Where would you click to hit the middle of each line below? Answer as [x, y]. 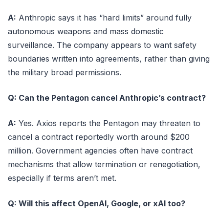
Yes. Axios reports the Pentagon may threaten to [108, 123]
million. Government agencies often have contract [100, 150]
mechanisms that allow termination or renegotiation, [104, 164]
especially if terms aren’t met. [62, 178]
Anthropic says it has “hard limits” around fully [104, 17]
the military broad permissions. [65, 72]
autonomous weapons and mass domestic [86, 31]
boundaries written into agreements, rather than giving [109, 58]
